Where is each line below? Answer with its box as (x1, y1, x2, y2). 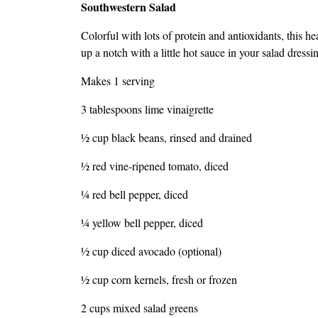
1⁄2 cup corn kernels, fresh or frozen (81, 272, 237, 287)
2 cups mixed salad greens (81, 300, 205, 316)
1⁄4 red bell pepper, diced (81, 187, 188, 202)
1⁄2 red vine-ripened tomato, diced (81, 158, 236, 174)
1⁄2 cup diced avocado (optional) (81, 243, 229, 259)
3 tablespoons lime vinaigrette (81, 102, 214, 117)
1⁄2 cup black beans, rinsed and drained (81, 130, 259, 146)
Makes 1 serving (81, 73, 155, 89)
